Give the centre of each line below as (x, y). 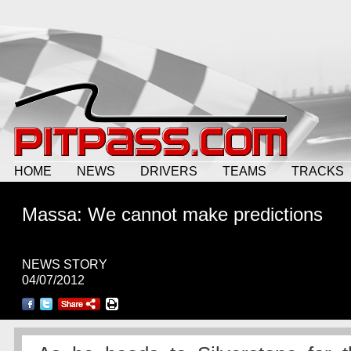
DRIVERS (169, 171)
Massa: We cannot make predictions (172, 214)
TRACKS (318, 171)
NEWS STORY (65, 264)
